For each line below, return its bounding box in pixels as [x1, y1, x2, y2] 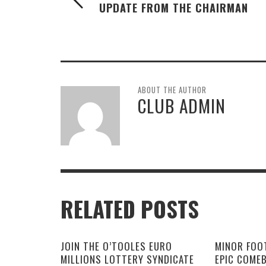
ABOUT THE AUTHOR [138, 83, 207, 96]
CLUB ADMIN [138, 92, 226, 118]
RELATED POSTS [61, 192, 199, 225]
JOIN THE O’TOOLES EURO [61, 238, 172, 254]
